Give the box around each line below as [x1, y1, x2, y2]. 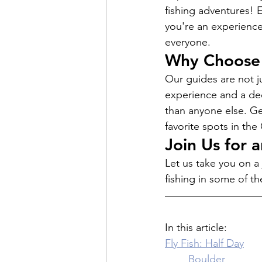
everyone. [165, 36, 211, 49]
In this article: [165, 221, 230, 234]
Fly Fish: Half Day [165, 237, 244, 250]
